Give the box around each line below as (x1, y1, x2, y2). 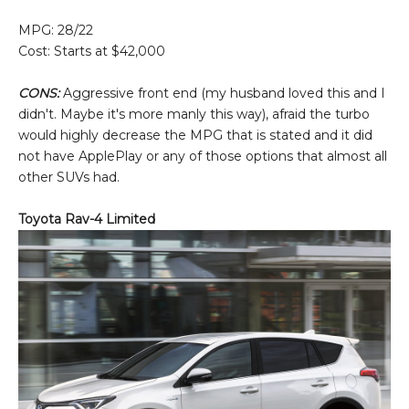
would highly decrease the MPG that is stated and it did (18, 126, 372, 143)
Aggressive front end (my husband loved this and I (59, 84, 385, 101)
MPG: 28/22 (18, 21, 93, 38)
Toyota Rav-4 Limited (18, 210, 155, 227)
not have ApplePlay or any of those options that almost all (18, 147, 387, 164)
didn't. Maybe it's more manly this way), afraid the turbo (18, 105, 370, 122)
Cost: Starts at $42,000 (18, 42, 165, 59)
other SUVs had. (18, 168, 120, 185)
